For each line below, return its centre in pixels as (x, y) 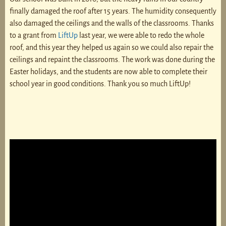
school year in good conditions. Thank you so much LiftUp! (100, 83)
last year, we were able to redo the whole (141, 35)
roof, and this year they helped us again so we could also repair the (111, 47)
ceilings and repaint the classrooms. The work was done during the (112, 59)
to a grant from (34, 35)
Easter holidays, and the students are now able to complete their (108, 71)
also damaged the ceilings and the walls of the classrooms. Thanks (111, 23)
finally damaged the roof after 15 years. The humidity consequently (113, 11)
